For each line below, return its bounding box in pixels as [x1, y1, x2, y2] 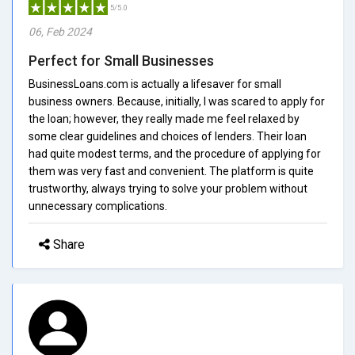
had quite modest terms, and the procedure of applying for [29, 147, 321, 160]
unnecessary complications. [29, 199, 167, 212]
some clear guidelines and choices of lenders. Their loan [29, 129, 307, 143]
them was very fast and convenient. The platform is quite [29, 164, 314, 177]
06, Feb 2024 [29, 25, 92, 38]
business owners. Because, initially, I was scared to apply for [29, 94, 325, 108]
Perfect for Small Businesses [29, 52, 214, 69]
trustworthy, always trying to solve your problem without [29, 181, 307, 195]
